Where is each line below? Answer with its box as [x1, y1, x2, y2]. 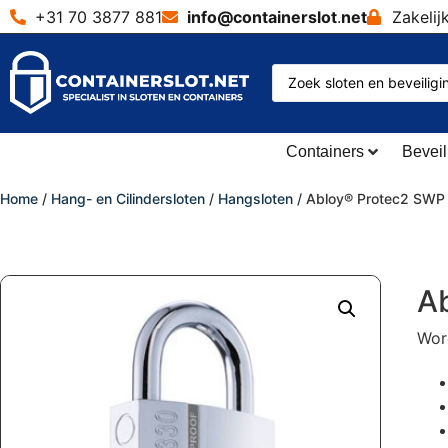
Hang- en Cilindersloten [51, 190, 205, 208]
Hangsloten [218, 190, 293, 208]
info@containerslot [187, 7, 337, 27]
